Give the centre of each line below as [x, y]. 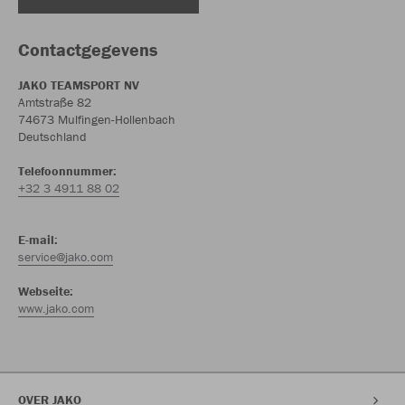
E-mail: [38, 240]
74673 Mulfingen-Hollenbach [97, 119]
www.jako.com [56, 308]
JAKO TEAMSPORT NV [79, 85]
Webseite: [46, 291]
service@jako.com [66, 257]
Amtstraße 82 [55, 102]
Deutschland [52, 137]
